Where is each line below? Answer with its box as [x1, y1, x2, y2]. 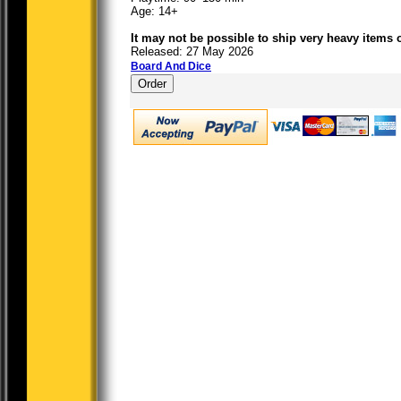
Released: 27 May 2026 [131, 45, 253, 58]
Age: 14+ [131, 4, 178, 18]
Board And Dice [131, 60, 211, 73]
